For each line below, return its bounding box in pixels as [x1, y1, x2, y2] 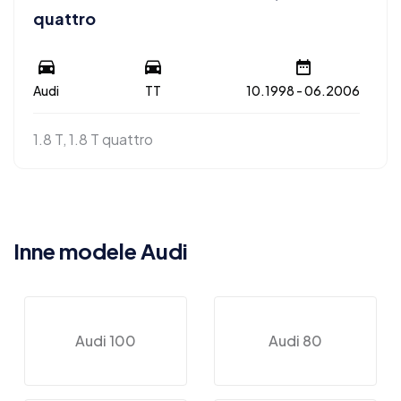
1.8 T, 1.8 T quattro [33, 130, 153, 149]
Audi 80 [269, 331, 322, 351]
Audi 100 [75, 331, 136, 351]
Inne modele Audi [13, 237, 188, 265]
